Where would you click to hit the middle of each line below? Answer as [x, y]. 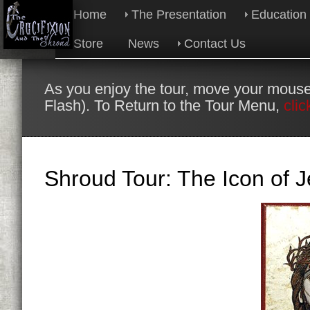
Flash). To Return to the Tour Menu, [164, 106]
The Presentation [179, 15]
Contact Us [215, 44]
